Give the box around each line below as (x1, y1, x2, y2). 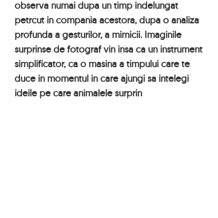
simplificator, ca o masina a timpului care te (15, 58, 190, 70)
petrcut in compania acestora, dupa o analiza (15, 14, 199, 26)
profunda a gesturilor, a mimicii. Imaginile (15, 29, 182, 40)
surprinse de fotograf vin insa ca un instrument (15, 43, 202, 55)
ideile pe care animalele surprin (15, 87, 142, 99)
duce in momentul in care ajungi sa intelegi (15, 73, 189, 84)
